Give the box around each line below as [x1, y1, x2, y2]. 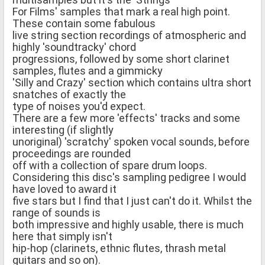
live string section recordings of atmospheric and [12, 28, 246, 41]
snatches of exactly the [12, 88, 126, 101]
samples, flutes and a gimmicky [12, 64, 163, 77]
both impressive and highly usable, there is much [12, 218, 244, 231]
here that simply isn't [12, 230, 112, 243]
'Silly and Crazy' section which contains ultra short [12, 76, 251, 89]
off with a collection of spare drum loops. [12, 159, 207, 172]
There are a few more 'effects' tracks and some [12, 111, 240, 124]
